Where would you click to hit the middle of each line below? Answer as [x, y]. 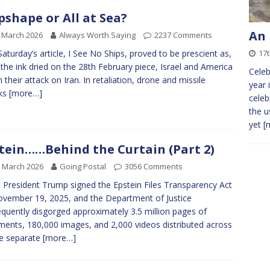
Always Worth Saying [97, 35]
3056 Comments [154, 166]
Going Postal [83, 166]
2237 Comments [183, 35]
